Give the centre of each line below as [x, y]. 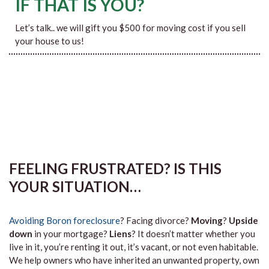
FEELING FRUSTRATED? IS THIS [115, 168]
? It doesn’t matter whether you [193, 234]
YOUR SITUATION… [75, 186]
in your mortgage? [71, 234]
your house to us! [50, 41]
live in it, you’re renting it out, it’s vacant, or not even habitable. [134, 247]
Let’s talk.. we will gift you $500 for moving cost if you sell [130, 28]
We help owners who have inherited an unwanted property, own [134, 260]
